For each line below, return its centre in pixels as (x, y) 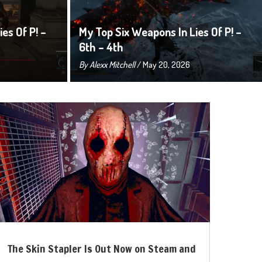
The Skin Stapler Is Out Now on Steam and (102, 249)
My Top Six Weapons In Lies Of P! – (160, 32)
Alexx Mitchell (112, 65)
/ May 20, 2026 (162, 65)
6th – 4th (101, 47)
